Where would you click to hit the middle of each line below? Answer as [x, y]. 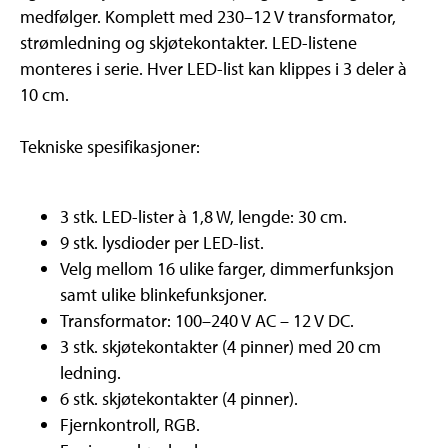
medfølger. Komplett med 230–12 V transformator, [208, 16]
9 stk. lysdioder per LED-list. [162, 242]
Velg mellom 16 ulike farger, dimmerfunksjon [227, 268]
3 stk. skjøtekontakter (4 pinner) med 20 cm [220, 346]
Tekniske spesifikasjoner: [110, 146]
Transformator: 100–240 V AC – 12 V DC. [207, 320]
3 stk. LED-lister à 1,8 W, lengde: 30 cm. [203, 216]
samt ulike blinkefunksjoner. [163, 294]
